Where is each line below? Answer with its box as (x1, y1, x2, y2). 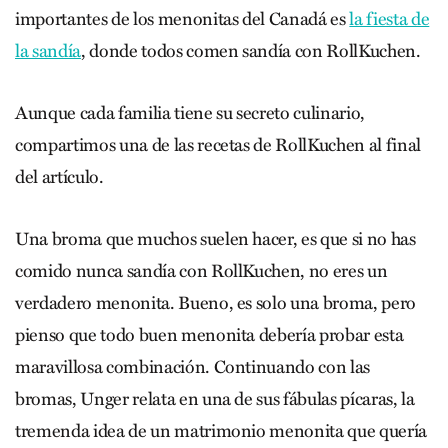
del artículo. (15, 165, 104, 188)
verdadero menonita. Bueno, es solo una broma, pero (15, 291, 417, 314)
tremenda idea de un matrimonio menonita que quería (15, 419, 428, 442)
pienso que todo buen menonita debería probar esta (15, 323, 404, 346)
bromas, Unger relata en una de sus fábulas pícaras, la (15, 387, 415, 410)
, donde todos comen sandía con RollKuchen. (80, 39, 421, 62)
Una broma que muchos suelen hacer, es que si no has (15, 227, 416, 250)
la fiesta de (349, 7, 430, 30)
